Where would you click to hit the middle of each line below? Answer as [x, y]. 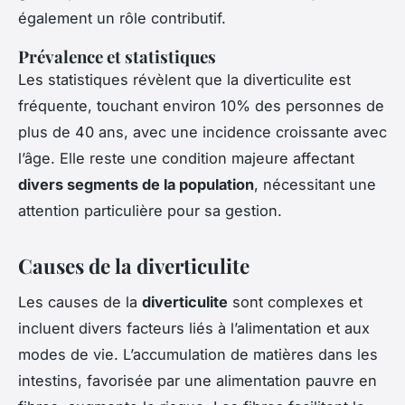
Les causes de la [80, 302]
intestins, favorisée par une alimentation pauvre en [198, 381]
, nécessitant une [315, 184]
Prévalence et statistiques [117, 56]
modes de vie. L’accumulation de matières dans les [198, 355]
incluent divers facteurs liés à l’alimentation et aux [194, 329]
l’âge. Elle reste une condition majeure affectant [186, 158]
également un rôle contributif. [122, 18]
